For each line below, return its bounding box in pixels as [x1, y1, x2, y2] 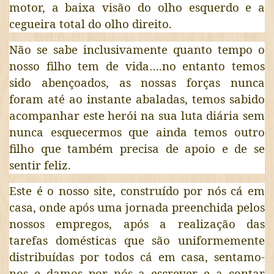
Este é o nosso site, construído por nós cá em [9, 182, 265, 198]
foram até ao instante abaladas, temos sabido [9, 91, 265, 106]
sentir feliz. [9, 157, 71, 172]
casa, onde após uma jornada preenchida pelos [9, 199, 265, 215]
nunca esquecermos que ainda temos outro [9, 124, 265, 139]
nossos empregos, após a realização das [9, 215, 265, 231]
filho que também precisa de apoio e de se [9, 140, 265, 156]
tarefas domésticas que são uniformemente [9, 232, 265, 248]
